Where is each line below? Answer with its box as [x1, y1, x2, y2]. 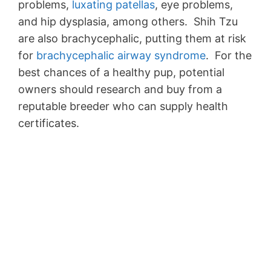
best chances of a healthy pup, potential [18, 66, 224, 79]
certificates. [18, 117, 79, 130]
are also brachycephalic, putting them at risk [18, 32, 246, 45]
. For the [206, 49, 252, 62]
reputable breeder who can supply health [18, 100, 228, 113]
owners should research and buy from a [18, 83, 222, 96]
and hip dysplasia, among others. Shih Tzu [18, 15, 238, 28]
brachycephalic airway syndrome [36, 49, 206, 62]
